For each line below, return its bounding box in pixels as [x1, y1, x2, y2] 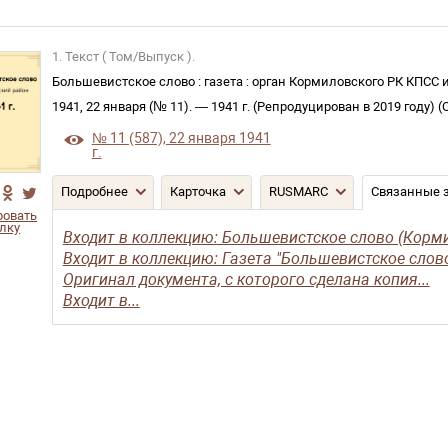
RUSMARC [268, 184, 328, 199]
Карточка [170, 184, 227, 199]
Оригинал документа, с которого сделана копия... [62, 270, 430, 289]
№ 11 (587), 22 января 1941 [91, 130, 271, 147]
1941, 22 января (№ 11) [51, 99, 189, 114]
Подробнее [60, 184, 128, 199]
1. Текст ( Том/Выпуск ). [51, 49, 195, 64]
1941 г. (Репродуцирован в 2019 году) [207, 99, 438, 114]
